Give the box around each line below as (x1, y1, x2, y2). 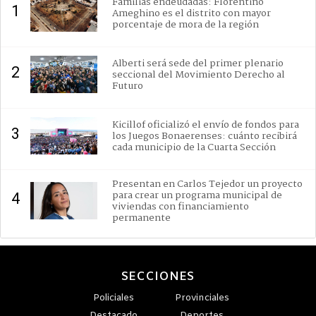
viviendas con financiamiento (112, 198, 249, 214)
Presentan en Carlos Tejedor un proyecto (112, 176, 303, 192)
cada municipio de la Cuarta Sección (112, 139, 276, 155)
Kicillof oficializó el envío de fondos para (112, 116, 299, 133)
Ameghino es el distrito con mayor (112, 5, 271, 21)
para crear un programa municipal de (112, 187, 282, 203)
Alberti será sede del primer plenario (112, 55, 284, 71)
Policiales (93, 291, 135, 304)
